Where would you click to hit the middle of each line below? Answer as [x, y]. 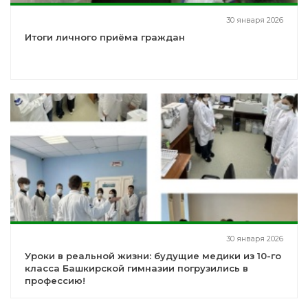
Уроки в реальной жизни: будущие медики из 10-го [153, 256]
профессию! [55, 281]
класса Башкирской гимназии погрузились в [136, 268]
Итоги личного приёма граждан [105, 37]
